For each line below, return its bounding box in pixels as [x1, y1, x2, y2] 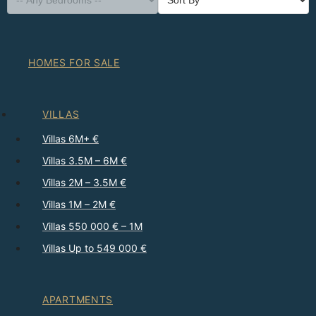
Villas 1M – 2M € [42, 198, 116, 211]
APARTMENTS [42, 293, 113, 306]
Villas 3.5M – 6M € [42, 154, 127, 167]
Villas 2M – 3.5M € [42, 176, 126, 189]
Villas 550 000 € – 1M [42, 220, 142, 233]
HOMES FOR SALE [28, 56, 120, 69]
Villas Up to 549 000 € [42, 242, 147, 255]
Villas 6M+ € [42, 133, 99, 145]
